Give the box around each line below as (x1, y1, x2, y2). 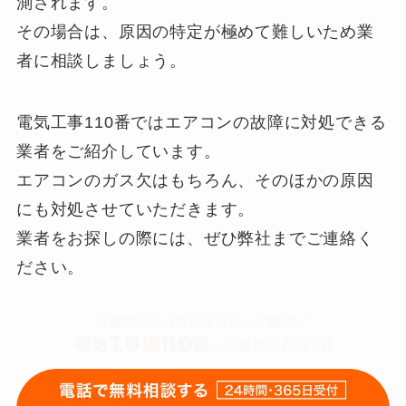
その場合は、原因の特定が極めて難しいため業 (15, 23, 374, 42)
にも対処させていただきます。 (15, 200, 256, 218)
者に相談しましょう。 (15, 52, 187, 71)
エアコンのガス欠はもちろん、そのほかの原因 (15, 171, 374, 189)
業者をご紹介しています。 (15, 142, 221, 160)
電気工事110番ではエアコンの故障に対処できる (15, 113, 387, 131)
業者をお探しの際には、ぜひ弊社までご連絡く (15, 229, 374, 247)
